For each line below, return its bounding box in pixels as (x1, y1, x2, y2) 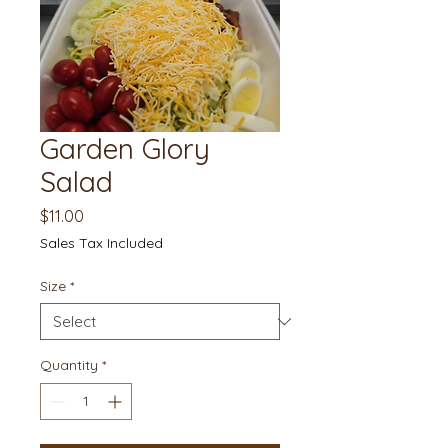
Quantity (40, 356, 98, 374)
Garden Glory (40, 131, 210, 166)
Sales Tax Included (40, 234, 163, 252)
